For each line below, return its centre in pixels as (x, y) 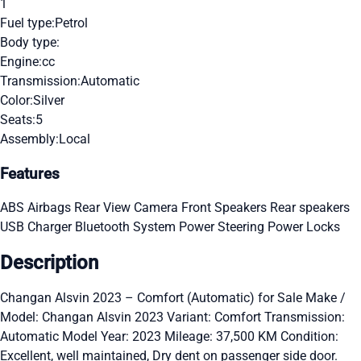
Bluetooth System (127, 227)
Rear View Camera (128, 208)
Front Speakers (226, 208)
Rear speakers (310, 208)
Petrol (71, 23)
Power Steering (223, 227)
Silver (49, 100)
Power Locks (304, 227)
